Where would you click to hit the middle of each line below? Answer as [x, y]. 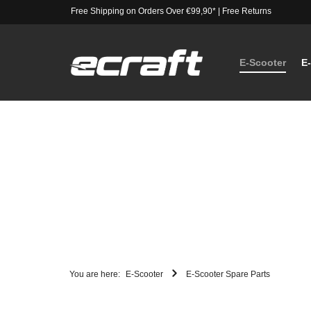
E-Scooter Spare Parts [228, 274]
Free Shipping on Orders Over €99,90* [143, 11]
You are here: [95, 274]
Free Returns [246, 11]
